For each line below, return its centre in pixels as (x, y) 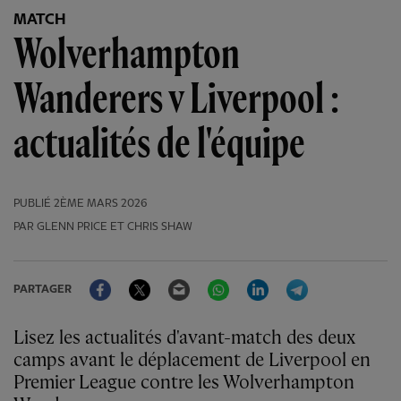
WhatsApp (262, 279)
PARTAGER (43, 290)
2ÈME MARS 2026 (100, 204)
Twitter (174, 279)
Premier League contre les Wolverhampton (184, 384)
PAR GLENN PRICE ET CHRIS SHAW (103, 227)
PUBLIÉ (32, 204)
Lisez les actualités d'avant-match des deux (19, 339)
